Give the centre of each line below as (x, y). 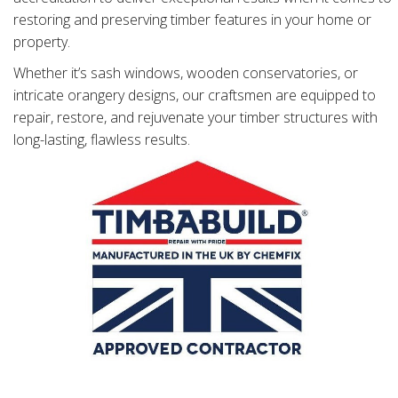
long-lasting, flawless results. (102, 140)
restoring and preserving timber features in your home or (192, 20)
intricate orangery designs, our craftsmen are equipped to (195, 96)
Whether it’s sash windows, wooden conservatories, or (186, 73)
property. (42, 42)
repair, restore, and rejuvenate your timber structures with (195, 118)
